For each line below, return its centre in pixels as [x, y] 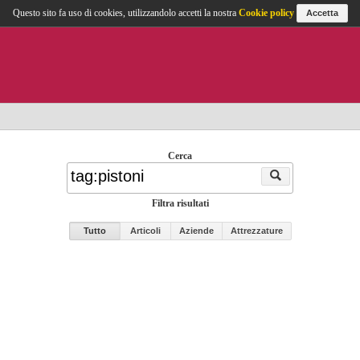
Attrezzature [256, 231]
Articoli [145, 231]
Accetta [322, 13]
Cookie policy [266, 13]
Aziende [196, 231]
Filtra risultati [180, 203]
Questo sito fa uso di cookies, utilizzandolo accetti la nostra [125, 13]
